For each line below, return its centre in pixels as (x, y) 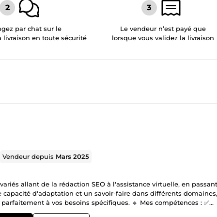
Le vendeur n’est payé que (163, 28)
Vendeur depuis (29, 156)
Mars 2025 (73, 156)
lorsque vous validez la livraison (163, 38)
